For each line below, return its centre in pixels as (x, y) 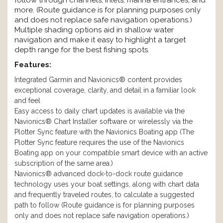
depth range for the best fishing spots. (83, 50)
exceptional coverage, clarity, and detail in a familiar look (105, 90)
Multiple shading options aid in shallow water (94, 30)
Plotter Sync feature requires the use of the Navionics (99, 143)
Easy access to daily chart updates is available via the (100, 111)
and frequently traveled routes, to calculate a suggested (104, 195)
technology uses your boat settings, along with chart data (107, 184)
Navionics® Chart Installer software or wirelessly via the (104, 122)
